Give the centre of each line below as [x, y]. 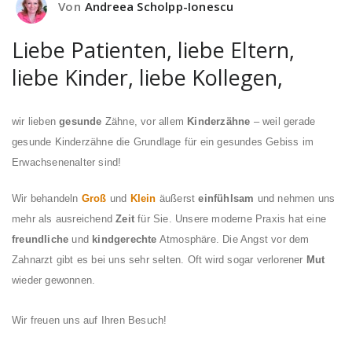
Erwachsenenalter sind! [67, 163]
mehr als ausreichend [64, 219]
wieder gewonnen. [54, 280]
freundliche [40, 240]
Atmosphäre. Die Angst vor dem [233, 240]
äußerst [177, 199]
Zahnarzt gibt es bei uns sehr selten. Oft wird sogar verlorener [159, 260]
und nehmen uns [295, 199]
